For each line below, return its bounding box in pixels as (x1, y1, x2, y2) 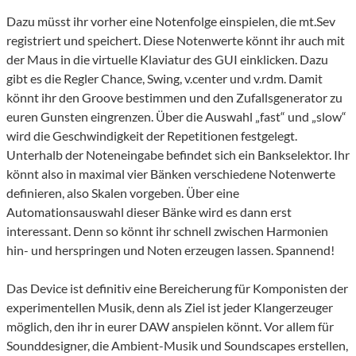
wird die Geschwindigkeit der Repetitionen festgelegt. (6, 128, 297, 144)
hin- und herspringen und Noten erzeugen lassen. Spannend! (6, 242, 335, 258)
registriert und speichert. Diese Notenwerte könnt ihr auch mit (6, 33, 345, 48)
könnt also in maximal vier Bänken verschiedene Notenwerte (6, 166, 335, 182)
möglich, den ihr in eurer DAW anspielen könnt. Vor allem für (6, 319, 334, 335)
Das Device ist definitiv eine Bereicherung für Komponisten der (6, 281, 348, 296)
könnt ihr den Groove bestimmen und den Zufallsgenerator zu (6, 90, 342, 106)
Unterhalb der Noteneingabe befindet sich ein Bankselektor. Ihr (6, 147, 350, 163)
